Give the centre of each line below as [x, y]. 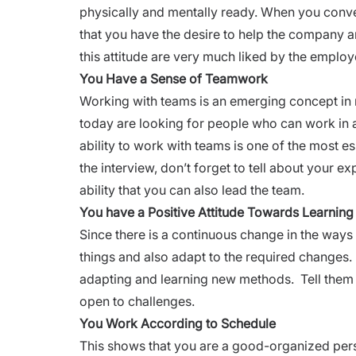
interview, [129, 167]
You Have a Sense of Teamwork [174, 78]
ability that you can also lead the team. [193, 190]
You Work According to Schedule [178, 323]
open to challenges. [139, 301]
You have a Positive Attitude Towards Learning [217, 212]
